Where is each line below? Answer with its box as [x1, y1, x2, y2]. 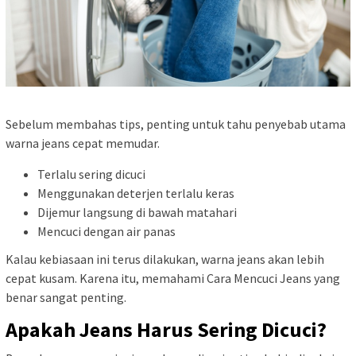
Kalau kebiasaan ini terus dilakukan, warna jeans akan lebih [6, 251, 324, 268]
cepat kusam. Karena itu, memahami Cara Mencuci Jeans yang [6, 270, 340, 287]
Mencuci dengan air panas [37, 222, 176, 239]
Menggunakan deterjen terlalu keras [37, 184, 234, 201]
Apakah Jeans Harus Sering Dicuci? [6, 316, 327, 343]
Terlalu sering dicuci [37, 165, 145, 182]
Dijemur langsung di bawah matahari [37, 203, 237, 220]
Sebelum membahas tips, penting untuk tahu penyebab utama [6, 115, 346, 132]
